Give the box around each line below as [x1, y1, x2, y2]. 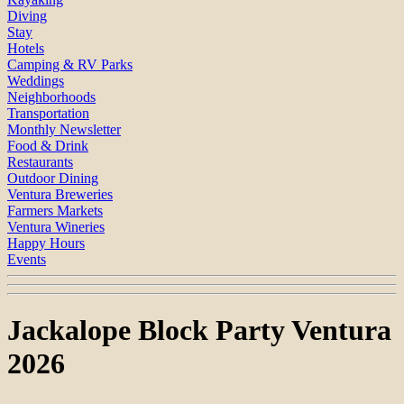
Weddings [7, 72, 64, 88]
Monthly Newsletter [7, 121, 121, 137]
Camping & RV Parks [7, 56, 133, 72]
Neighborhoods [7, 88, 96, 105]
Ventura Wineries [7, 218, 105, 234]
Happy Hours [7, 234, 85, 251]
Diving [7, 7, 47, 23]
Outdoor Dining [7, 170, 98, 186]
